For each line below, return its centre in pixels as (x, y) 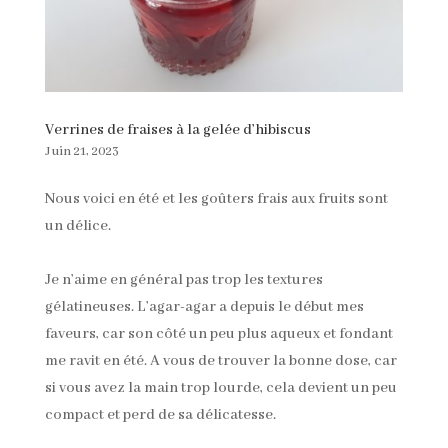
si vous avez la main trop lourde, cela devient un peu (220, 388)
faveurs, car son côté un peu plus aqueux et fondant (218, 334)
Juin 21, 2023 (81, 152)
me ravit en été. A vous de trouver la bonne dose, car (220, 361)
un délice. (77, 226)
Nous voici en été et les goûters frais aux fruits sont (216, 199)
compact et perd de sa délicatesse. (160, 415)
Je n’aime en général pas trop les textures (183, 280)
